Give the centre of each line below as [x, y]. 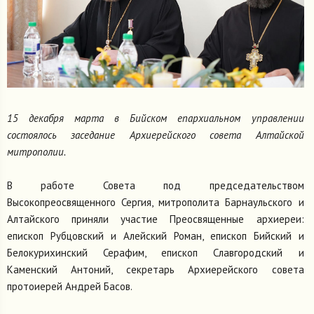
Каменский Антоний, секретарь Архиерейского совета [156, 270]
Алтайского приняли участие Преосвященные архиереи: [156, 219]
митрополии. [36, 152]
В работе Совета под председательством [156, 186]
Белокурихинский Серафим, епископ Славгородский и [156, 253]
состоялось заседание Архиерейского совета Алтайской [156, 135]
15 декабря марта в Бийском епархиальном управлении [156, 118]
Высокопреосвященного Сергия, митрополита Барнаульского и [156, 203]
